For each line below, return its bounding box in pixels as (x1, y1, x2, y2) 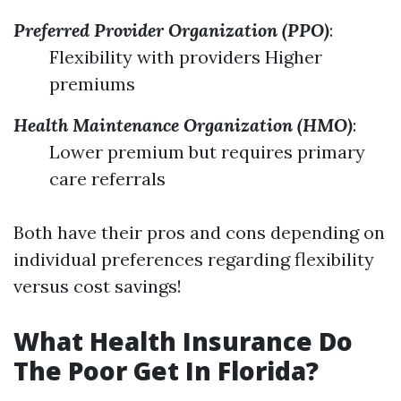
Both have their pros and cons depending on (13, 221, 385, 243)
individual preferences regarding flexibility (13, 248, 374, 270)
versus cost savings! (13, 275, 182, 297)
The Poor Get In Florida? (13, 354, 319, 388)
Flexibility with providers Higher (49, 46, 322, 68)
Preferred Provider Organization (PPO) (13, 19, 329, 41)
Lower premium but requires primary (49, 141, 365, 163)
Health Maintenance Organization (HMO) (13, 114, 353, 136)
